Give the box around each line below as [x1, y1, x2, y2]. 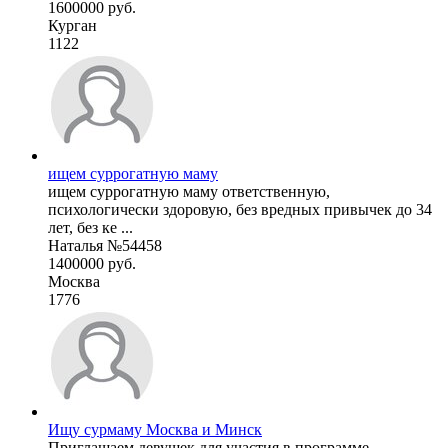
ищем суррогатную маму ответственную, [48, 182, 330, 200]
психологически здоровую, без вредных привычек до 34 [48, 200, 432, 218]
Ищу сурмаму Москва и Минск [48, 420, 262, 438]
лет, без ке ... [48, 218, 133, 236]
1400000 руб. [48, 254, 136, 272]
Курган [48, 16, 97, 34]
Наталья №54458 [48, 236, 162, 254]
